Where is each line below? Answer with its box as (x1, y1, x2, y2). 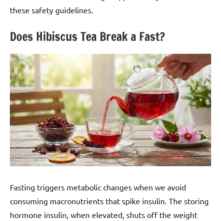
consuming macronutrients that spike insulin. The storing (10, 195, 209, 206)
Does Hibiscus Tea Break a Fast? (10, 28, 165, 45)
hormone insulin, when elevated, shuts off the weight (10, 209, 197, 220)
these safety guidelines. (10, 4, 93, 15)
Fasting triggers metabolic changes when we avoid (10, 182, 186, 192)
